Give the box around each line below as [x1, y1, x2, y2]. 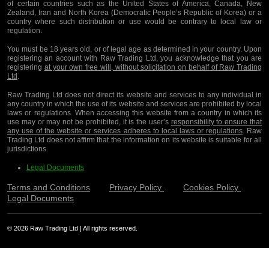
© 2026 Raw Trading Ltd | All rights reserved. [7, 225, 138, 232]
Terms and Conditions [7, 183, 90, 193]
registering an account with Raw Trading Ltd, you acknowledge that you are [7, 54, 262, 63]
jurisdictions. [7, 145, 48, 154]
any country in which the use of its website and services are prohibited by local [7, 100, 262, 109]
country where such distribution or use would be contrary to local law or [7, 17, 262, 26]
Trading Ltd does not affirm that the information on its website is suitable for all [7, 136, 262, 145]
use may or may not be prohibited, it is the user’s [7, 118, 171, 127]
